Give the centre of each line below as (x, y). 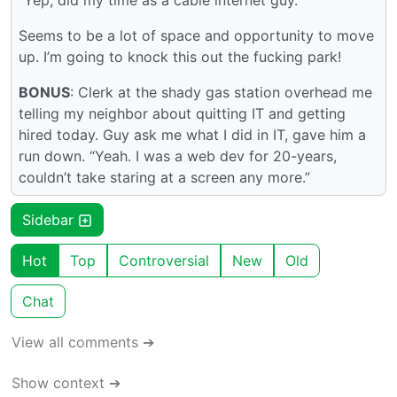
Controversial (164, 261)
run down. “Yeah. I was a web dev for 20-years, (178, 156)
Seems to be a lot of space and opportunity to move (196, 36)
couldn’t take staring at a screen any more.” (164, 178)
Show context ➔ (66, 383)
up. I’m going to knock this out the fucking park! (180, 57)
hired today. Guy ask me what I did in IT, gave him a (192, 135)
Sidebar (50, 220)
